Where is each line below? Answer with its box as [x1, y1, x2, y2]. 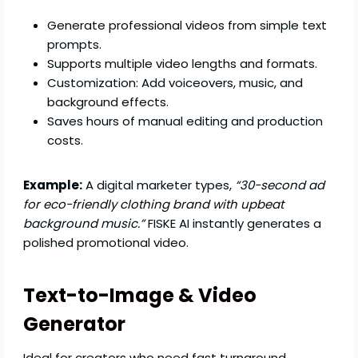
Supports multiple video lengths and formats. [47, 55, 318, 73]
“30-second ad [235, 177, 325, 194]
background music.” [23, 215, 145, 233]
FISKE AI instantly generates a [145, 215, 322, 233]
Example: [23, 177, 83, 194]
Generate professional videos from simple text [47, 17, 328, 34]
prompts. [47, 36, 102, 54]
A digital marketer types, [82, 177, 236, 194]
